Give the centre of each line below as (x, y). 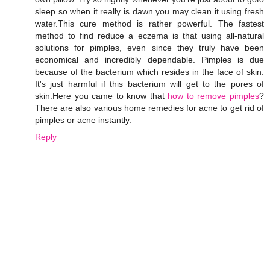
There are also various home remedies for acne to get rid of (149, 108)
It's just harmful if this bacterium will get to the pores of (149, 84)
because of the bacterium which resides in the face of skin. (149, 72)
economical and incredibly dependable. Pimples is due (149, 60)
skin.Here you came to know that (102, 96)
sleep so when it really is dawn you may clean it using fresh (149, 12)
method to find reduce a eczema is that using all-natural (149, 36)
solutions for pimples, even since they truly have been (149, 48)
